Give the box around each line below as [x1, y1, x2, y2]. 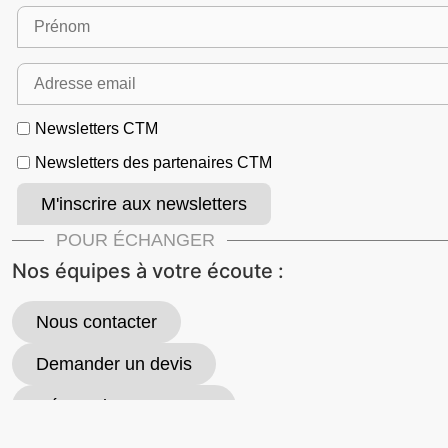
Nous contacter [36, 312, 157, 333]
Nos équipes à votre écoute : [12, 259, 284, 284]
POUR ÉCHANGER [56, 230, 215, 251]
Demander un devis [36, 354, 192, 375]
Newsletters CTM [35, 119, 158, 137]
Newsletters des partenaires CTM [35, 153, 272, 171]
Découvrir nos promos [36, 396, 212, 417]
